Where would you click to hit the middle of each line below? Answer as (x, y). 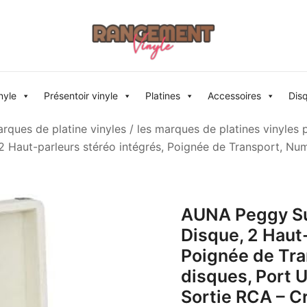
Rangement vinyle (76, 76)
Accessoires (234, 96)
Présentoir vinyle (81, 96)
